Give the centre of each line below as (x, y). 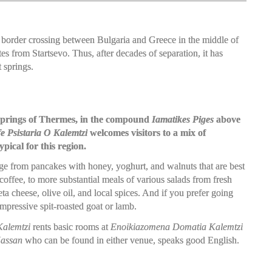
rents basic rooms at (70, 226)
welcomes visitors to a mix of (146, 132)
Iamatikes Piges (182, 119)
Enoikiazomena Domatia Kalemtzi (176, 226)
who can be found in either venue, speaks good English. (131, 240)
